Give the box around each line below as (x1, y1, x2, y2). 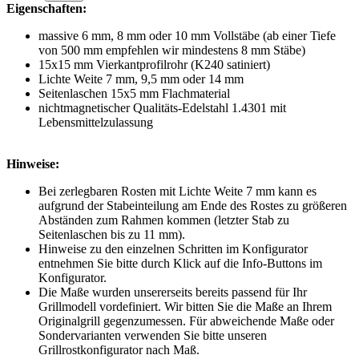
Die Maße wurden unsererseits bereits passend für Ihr (38, 285, 307, 300)
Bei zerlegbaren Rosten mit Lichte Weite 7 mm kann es (38, 184, 317, 199)
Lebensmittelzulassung (38, 115, 153, 130)
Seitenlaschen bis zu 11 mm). (38, 228, 185, 242)
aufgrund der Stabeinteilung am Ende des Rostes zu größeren (38, 199, 347, 213)
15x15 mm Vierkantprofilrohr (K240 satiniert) (38, 58, 270, 72)
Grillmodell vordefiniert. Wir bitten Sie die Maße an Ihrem (38, 300, 332, 314)
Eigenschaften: (6, 2, 87, 16)
